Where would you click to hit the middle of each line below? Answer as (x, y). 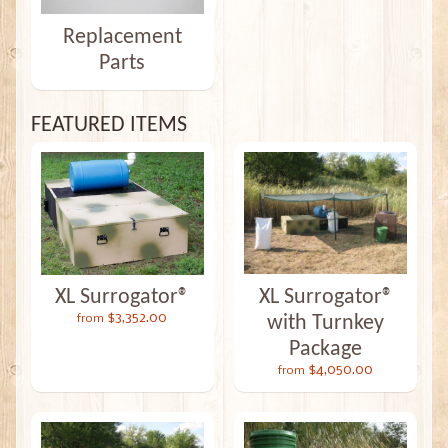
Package (326, 349)
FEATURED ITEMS (108, 125)
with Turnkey (326, 323)
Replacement (122, 37)
